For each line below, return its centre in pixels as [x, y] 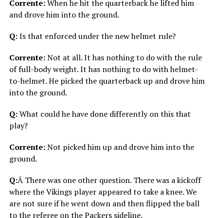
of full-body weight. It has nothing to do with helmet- [103, 69]
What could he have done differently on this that [104, 114]
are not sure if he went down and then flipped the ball [104, 204]
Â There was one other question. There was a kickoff [109, 180]
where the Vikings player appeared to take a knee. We [103, 192]
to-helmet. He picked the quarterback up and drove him [107, 81]
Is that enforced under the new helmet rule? [96, 36]
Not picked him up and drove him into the [119, 147]
